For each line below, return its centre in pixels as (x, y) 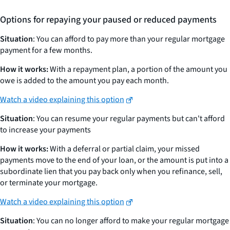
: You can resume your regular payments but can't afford (129, 119)
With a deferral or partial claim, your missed (124, 149)
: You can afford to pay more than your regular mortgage (129, 39)
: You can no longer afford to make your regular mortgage (131, 221)
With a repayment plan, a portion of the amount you (138, 69)
